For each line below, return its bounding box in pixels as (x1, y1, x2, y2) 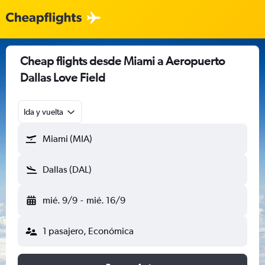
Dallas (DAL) (43, 164, 92, 175)
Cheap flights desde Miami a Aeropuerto (20, 54, 225, 67)
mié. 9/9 (43, 195, 77, 206)
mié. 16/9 (86, 195, 125, 206)
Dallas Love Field (20, 70, 105, 84)
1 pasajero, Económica (43, 225, 134, 237)
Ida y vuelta (24, 107, 63, 117)
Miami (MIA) (43, 133, 92, 144)
